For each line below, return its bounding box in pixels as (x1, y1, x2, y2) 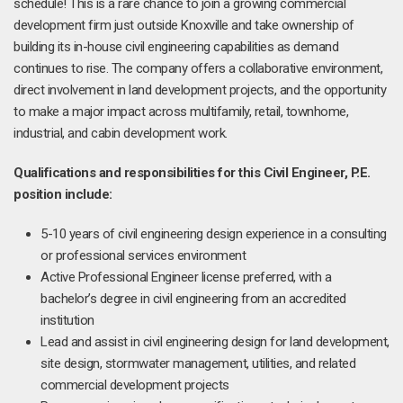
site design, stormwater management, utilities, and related (40, 355, 355, 372)
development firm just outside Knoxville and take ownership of (13, 17, 354, 33)
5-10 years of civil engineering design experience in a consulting (40, 226, 387, 242)
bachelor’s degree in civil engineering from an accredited (40, 291, 346, 307)
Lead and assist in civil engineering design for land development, (40, 334, 390, 350)
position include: (13, 186, 112, 202)
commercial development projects (40, 377, 229, 393)
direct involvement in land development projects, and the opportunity (13, 82, 386, 98)
